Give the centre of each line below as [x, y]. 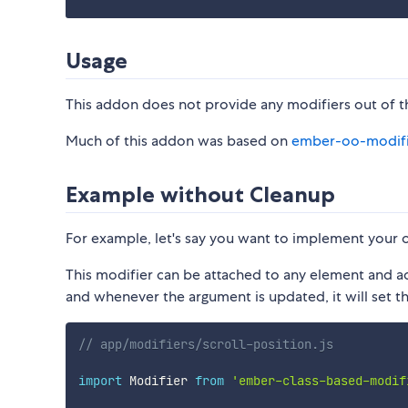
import [100, 381]
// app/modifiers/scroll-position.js [205, 345]
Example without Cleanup [200, 195]
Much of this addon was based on [178, 141]
